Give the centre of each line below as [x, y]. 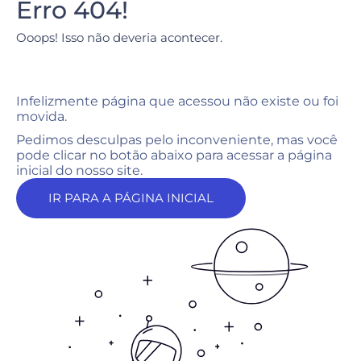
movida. [41, 116]
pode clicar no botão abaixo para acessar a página [174, 155]
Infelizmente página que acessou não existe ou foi [177, 101]
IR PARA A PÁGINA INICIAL [131, 198]
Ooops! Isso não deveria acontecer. [119, 37]
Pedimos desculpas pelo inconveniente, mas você [177, 140]
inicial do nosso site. [79, 170]
